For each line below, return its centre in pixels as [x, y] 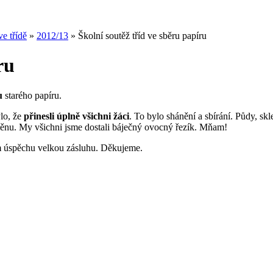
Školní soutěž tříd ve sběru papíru [142, 36]
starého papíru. [33, 95]
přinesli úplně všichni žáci [76, 116]
